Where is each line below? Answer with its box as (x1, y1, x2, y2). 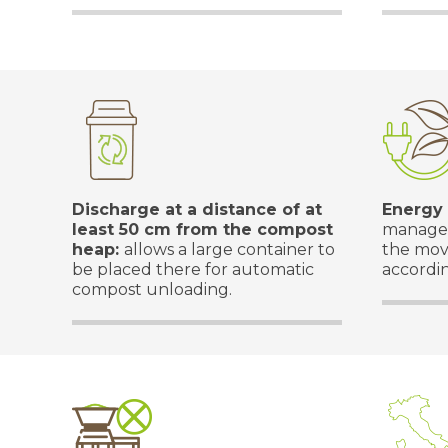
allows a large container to (124, 240, 335, 259)
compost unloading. (72, 280, 232, 299)
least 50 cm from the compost (72, 220, 333, 239)
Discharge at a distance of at (72, 200, 322, 219)
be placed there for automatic (72, 260, 314, 279)
